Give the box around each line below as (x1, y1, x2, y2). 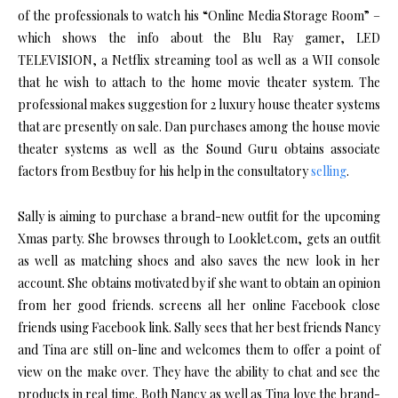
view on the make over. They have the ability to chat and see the (18, 363, 380, 381)
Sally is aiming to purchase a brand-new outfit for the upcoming (18, 208, 380, 226)
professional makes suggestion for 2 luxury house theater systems (18, 96, 380, 114)
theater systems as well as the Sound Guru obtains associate (18, 140, 380, 158)
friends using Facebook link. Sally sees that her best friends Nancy (18, 319, 380, 337)
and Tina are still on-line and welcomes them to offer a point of (18, 341, 380, 359)
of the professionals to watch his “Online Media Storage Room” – (18, 7, 380, 25)
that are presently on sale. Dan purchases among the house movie (18, 118, 380, 136)
